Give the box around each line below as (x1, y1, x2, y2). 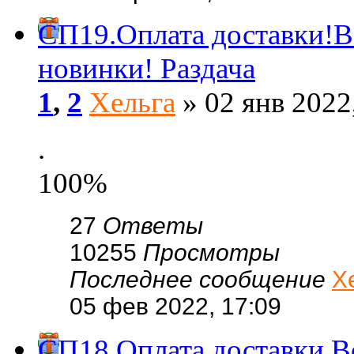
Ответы (103, 213, 203, 239)
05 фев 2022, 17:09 (70, 293, 281, 319)
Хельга (89, 86, 175, 119)
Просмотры (143, 239, 280, 265)
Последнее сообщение (70, 266, 332, 292)
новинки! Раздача (38, 52, 255, 85)
